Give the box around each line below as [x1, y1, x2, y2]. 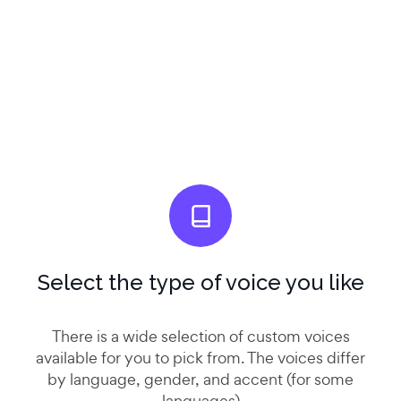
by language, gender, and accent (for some [47, 369, 354, 390]
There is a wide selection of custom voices [51, 326, 350, 347]
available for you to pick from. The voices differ [36, 347, 365, 369]
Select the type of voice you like [37, 269, 364, 296]
